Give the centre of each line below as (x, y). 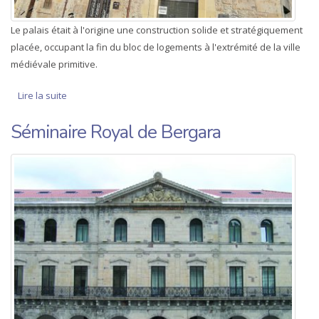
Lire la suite (42, 96)
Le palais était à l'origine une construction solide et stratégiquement (157, 30)
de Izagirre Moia (102, 96)
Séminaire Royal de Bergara (116, 132)
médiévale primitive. (55, 64)
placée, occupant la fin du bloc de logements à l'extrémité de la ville (156, 47)
